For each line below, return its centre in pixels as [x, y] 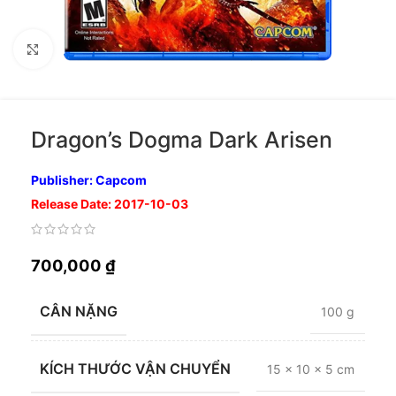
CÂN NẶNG [79, 312]
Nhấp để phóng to [101, 49]
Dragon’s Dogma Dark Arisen [182, 140]
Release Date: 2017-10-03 [110, 204]
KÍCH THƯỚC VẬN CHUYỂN [135, 369]
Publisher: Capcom [89, 180]
